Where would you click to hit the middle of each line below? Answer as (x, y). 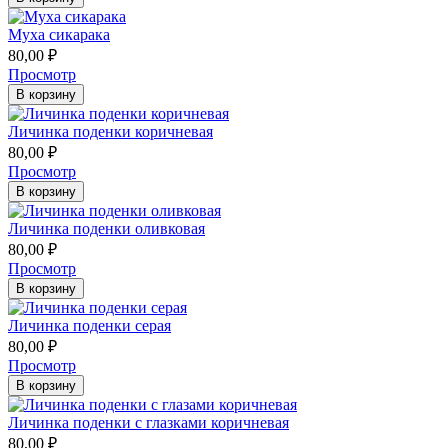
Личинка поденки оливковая (106, 228)
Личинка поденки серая (89, 325)
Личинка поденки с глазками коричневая (148, 422)
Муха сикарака (59, 34)
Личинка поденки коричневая (110, 131)
